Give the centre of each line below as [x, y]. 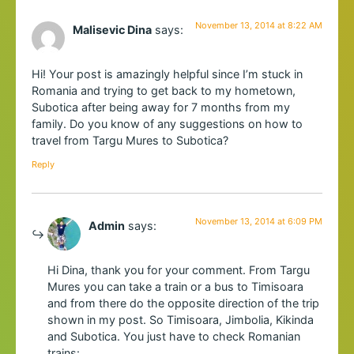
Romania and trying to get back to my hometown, [164, 91]
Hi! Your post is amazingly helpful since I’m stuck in [167, 74]
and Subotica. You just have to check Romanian [174, 336]
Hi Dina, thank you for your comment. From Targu [179, 269]
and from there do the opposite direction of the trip [183, 303]
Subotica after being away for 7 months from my [161, 107]
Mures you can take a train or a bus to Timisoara [175, 286]
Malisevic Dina [112, 29]
